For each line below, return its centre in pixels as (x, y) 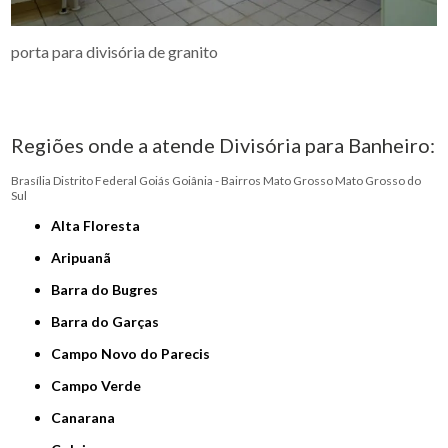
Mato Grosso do (378, 181)
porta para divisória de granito (115, 52)
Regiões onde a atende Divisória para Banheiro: (223, 145)
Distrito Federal (96, 181)
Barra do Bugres (109, 290)
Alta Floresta (101, 226)
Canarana (88, 418)
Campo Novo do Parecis (136, 354)
